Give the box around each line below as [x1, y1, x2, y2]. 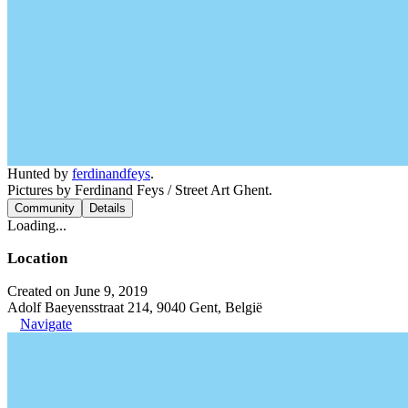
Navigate [20, 315, 72, 331]
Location [7, 249, 67, 267]
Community [15, 200, 75, 215]
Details [89, 200, 126, 215]
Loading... [7, 217, 66, 233]
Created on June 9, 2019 [7, 282, 148, 299]
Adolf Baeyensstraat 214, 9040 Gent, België [7, 299, 262, 315]
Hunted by [7, 165, 72, 181]
